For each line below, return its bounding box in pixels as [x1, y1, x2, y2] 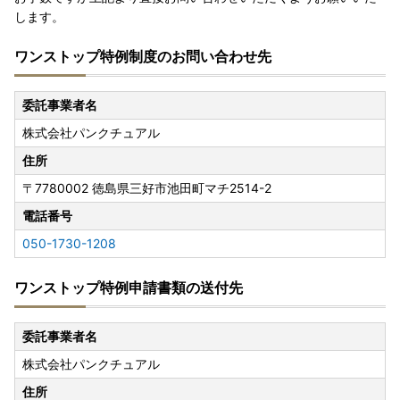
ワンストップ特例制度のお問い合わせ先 [14, 47, 271, 66]
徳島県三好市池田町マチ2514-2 [92, 180, 271, 196]
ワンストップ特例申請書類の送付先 [14, 279, 243, 297]
